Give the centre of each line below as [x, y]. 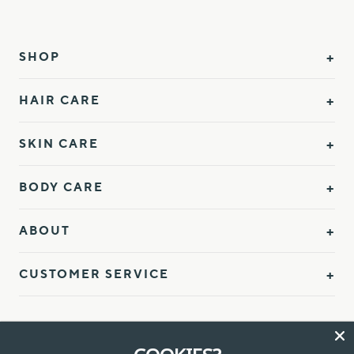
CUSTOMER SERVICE [94, 273]
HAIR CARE [60, 100]
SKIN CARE [59, 143]
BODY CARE [61, 186]
